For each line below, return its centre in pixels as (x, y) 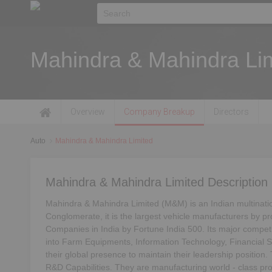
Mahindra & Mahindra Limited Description (157, 182)
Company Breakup (159, 112)
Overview (88, 112)
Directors (231, 112)
